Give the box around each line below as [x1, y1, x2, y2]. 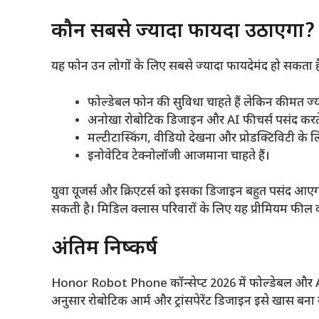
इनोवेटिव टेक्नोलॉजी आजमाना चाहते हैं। [88, 148, 270, 164]
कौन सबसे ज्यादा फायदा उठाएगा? [51, 19, 315, 46]
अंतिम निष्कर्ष [51, 236, 157, 262]
